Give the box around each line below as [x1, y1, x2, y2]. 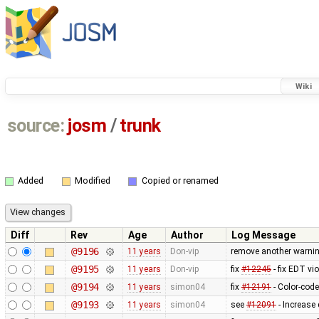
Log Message [231, 229, 296, 241]
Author [171, 229, 204, 241]
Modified [74, 175, 110, 187]
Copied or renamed [141, 175, 219, 187]
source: [6, 115, 65, 137]
